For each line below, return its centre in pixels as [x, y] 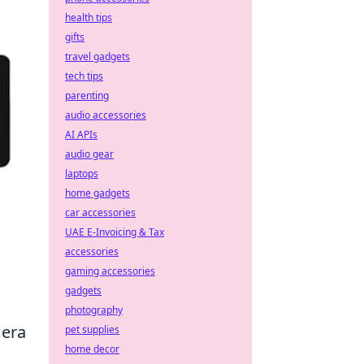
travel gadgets [97, 56]
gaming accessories [110, 271]
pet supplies [92, 329]
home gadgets [97, 193]
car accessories [100, 212]
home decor [92, 349]
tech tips [84, 76]
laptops [82, 173]
